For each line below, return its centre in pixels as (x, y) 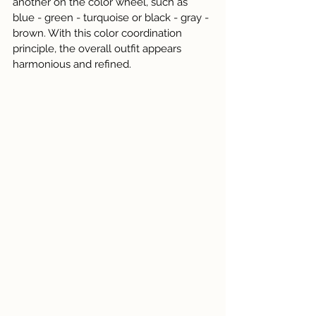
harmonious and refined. (72, 65)
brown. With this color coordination (99, 34)
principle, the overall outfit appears (98, 49)
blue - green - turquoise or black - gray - (112, 18)
